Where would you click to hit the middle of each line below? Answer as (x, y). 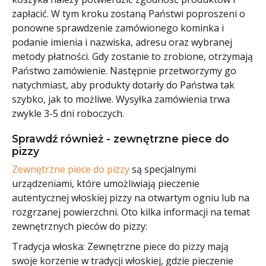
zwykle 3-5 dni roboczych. (68, 113)
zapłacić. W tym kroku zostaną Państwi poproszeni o (129, 13)
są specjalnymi (163, 170)
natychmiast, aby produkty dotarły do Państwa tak (123, 85)
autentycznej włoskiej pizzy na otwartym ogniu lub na (131, 198)
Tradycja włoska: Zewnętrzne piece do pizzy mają (120, 247)
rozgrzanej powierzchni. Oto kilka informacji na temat (131, 212)
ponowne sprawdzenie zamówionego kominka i (118, 28)
